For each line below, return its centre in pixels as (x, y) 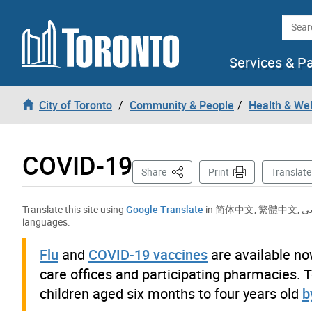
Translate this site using (74, 209)
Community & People (182, 105)
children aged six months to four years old (171, 293)
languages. (46, 221)
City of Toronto (76, 105)
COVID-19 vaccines (148, 254)
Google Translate (165, 209)
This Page (192, 171)
